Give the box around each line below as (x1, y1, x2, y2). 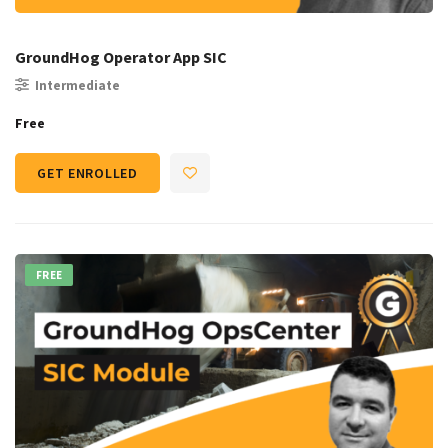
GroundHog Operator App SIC (15, 47, 227, 68)
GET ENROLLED (37, 164, 138, 183)
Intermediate (35, 77, 120, 95)
